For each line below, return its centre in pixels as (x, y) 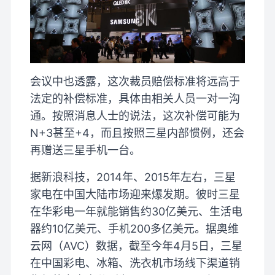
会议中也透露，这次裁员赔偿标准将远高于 (135, 82)
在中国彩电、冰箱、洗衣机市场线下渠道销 (135, 263)
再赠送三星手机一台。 (85, 150)
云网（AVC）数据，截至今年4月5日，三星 (136, 246)
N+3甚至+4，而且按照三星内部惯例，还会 (137, 133)
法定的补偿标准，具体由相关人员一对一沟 (135, 99)
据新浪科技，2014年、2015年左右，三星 (133, 177)
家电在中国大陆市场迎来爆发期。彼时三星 (135, 195)
